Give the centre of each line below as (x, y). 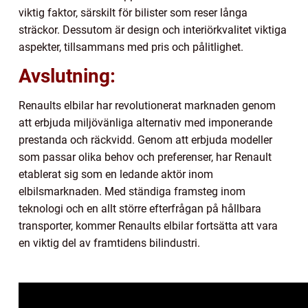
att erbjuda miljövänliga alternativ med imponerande (145, 123)
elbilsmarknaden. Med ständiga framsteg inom (132, 192)
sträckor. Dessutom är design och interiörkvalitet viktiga (153, 30)
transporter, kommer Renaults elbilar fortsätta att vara (148, 226)
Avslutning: (67, 76)
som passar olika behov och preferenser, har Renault (145, 157)
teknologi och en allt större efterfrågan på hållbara (140, 209)
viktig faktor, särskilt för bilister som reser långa (133, 13)
